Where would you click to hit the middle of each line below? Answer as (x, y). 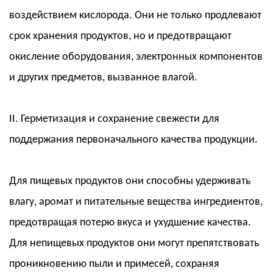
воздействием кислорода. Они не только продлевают (135, 16)
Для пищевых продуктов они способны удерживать (130, 182)
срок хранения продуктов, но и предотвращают (120, 37)
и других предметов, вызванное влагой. (103, 78)
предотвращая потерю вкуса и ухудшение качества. (130, 223)
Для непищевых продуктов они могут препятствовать (134, 244)
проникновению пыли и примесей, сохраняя (114, 264)
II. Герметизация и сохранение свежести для (114, 119)
